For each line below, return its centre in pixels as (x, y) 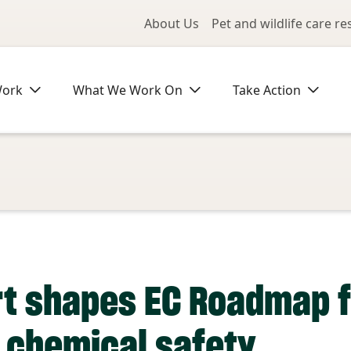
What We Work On (128, 90)
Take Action (267, 90)
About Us (172, 24)
